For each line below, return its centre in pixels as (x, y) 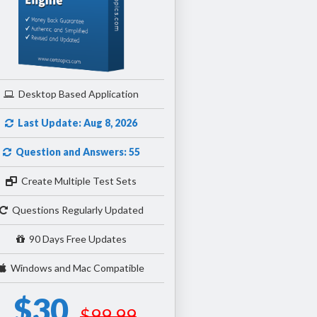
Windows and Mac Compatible (75, 267)
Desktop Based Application (77, 93)
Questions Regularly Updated (75, 209)
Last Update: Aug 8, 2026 (76, 122)
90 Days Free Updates (75, 238)
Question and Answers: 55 (75, 151)
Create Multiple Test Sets (77, 180)
